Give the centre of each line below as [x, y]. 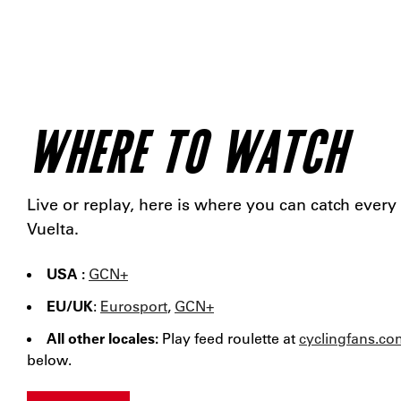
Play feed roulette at [230, 338]
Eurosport [134, 306]
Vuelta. [53, 229]
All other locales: [104, 338]
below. [49, 359]
